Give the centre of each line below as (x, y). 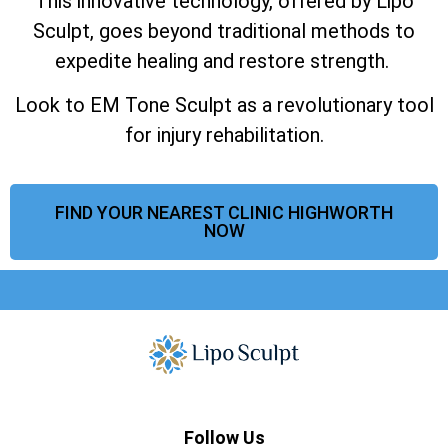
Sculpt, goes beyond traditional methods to (224, 30)
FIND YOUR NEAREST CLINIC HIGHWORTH (224, 213)
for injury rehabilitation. (224, 134)
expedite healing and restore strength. (224, 60)
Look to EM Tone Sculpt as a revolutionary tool (224, 104)
